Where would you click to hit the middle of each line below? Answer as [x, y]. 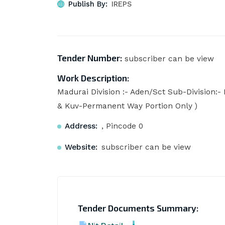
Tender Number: [89, 58]
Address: [81, 126]
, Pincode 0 [122, 126]
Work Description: [93, 78]
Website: [81, 147]
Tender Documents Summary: [138, 208]
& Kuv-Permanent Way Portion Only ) [127, 106]
